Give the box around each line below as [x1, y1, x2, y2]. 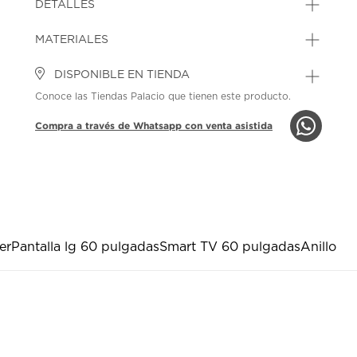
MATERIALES [35, 33, 109, 45]
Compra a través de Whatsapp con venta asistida [35, 120, 273, 131]
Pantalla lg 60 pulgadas [11, 240, 159, 253]
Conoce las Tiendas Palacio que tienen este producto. [35, 91, 292, 101]
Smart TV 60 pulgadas [159, 240, 300, 253]
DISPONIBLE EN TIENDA [51, 69, 190, 80]
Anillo [300, 240, 336, 253]
